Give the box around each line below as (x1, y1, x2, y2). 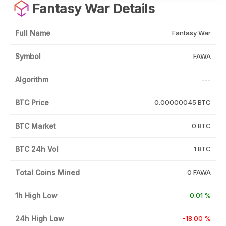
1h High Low (15, 191, 58, 200)
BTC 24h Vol (15, 144, 59, 153)
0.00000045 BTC (154, 98, 211, 106)
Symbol (15, 51, 41, 61)
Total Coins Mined (15, 167, 80, 177)
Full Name (15, 28, 50, 37)
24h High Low (15, 214, 64, 223)
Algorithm (15, 75, 48, 84)
